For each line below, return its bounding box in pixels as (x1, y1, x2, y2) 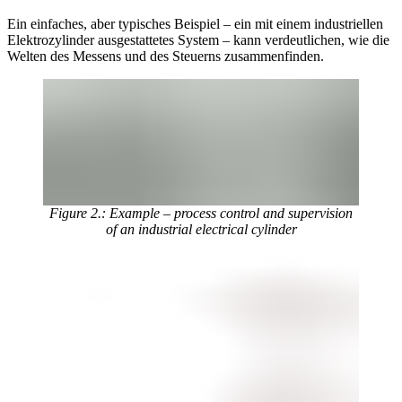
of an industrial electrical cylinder (105, 221, 297, 237)
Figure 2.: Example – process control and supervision (49, 205, 353, 221)
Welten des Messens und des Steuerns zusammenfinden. (7, 48, 324, 64)
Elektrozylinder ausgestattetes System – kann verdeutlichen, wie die (7, 31, 389, 48)
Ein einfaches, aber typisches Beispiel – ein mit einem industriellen (7, 15, 383, 31)
